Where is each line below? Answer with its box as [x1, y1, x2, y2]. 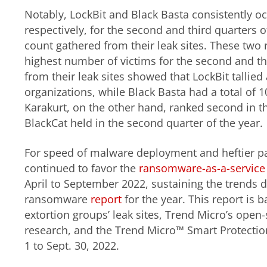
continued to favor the [24, 160, 139, 175]
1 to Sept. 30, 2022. [24, 238, 119, 253]
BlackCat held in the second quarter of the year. [24, 116, 263, 131]
